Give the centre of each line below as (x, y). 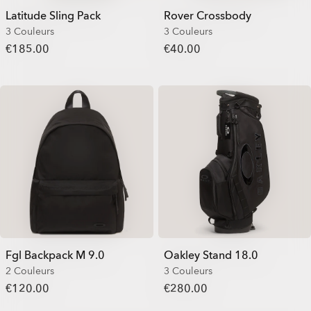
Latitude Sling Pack (53, 16)
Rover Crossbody (207, 16)
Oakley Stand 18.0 (211, 255)
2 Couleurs (30, 271)
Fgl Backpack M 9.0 (55, 255)
